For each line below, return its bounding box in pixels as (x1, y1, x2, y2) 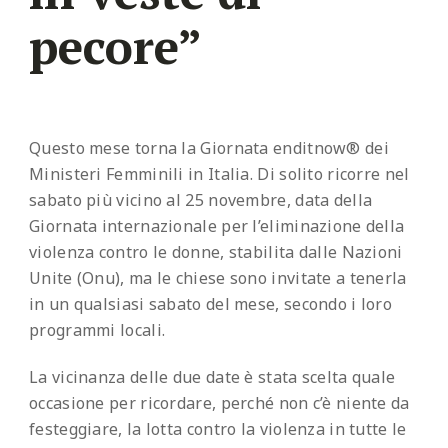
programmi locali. (29, 319, 166, 342)
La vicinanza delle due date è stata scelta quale (29, 365, 396, 388)
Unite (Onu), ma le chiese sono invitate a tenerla (29, 267, 407, 290)
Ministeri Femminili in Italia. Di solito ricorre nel (29, 163, 410, 186)
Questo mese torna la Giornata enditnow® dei (29, 137, 389, 160)
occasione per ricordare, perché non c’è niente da (29, 391, 410, 414)
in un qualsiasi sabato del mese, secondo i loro (29, 293, 393, 316)
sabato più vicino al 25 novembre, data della (29, 189, 373, 212)
